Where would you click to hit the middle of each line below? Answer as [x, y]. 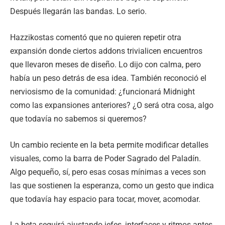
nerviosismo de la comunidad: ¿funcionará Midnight [102, 92]
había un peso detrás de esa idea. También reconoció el [108, 78]
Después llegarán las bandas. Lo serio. [78, 12]
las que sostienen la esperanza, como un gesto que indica [112, 185]
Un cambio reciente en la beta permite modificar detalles [109, 145]
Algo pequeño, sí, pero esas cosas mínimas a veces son [108, 172]
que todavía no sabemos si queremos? [78, 119]
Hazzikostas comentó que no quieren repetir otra [96, 38]
